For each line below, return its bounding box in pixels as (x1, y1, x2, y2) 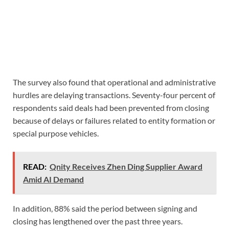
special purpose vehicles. (13, 128, 99, 138)
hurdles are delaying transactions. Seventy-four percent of (13, 89, 215, 100)
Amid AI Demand (23, 174, 84, 184)
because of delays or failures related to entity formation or (13, 115, 215, 125)
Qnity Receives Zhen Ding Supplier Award (50, 161, 202, 171)
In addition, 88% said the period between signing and (13, 203, 197, 213)
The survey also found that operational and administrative (13, 77, 216, 87)
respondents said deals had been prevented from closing (13, 102, 209, 112)
